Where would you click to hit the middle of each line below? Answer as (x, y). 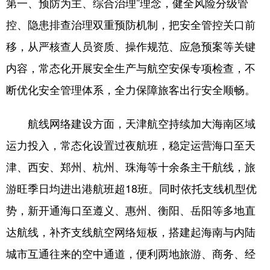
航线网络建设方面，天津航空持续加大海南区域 (131, 123)
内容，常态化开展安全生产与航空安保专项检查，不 (131, 67)
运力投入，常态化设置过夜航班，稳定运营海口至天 (131, 145)
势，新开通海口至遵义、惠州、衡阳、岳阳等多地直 (131, 210)
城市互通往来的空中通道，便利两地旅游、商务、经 (131, 253)
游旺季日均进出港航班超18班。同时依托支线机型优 (131, 188)
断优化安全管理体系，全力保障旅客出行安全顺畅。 (131, 89)
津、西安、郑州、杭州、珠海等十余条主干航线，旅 (131, 166)
